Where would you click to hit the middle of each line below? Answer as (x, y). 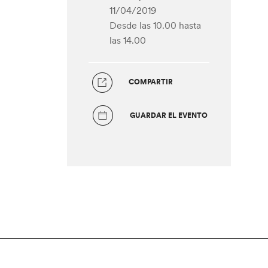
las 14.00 (127, 40)
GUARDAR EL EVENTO (168, 115)
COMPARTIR (151, 81)
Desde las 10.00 (143, 25)
